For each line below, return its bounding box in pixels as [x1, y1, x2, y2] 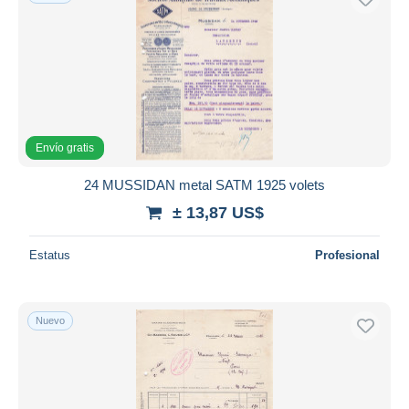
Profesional [315, 247, 380, 262]
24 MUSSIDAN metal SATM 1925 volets [84, 176, 325, 193]
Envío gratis [36, 141, 94, 154]
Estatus [29, 247, 70, 262]
